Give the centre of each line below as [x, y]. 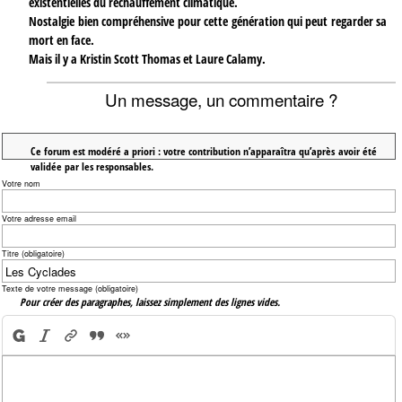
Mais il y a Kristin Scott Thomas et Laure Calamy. [148, 58]
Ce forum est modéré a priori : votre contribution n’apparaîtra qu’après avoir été [203, 150]
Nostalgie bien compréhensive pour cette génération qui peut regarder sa [208, 21]
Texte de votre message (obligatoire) [70, 289]
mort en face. [62, 39]
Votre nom [22, 183]
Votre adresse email [39, 218]
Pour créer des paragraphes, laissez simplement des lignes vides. [150, 302]
